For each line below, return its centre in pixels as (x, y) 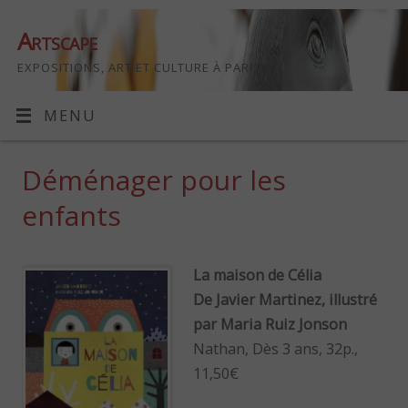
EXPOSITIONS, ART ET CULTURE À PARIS (139, 67)
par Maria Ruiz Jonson (270, 324)
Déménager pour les (154, 180)
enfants (72, 216)
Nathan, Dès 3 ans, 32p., (276, 348)
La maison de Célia (258, 275)
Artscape (57, 41)
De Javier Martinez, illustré (286, 299)
